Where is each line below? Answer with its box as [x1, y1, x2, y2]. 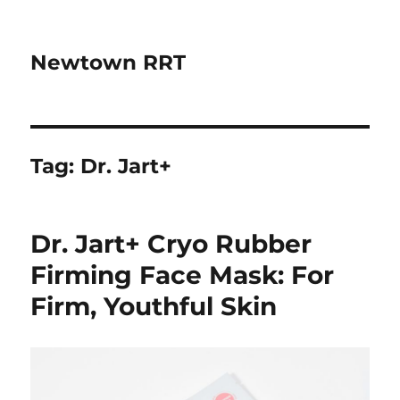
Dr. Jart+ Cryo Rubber [30, 229, 312, 259]
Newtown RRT [30, 50, 187, 75]
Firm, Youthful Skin [30, 291, 278, 321]
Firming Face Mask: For [30, 260, 335, 290]
